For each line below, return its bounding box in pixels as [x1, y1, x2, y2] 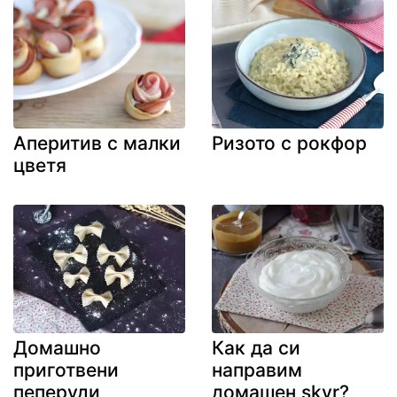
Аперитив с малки [13, 131, 181, 154]
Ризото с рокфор [212, 131, 367, 154]
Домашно [13, 337, 101, 360]
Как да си [212, 337, 300, 360]
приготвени [13, 359, 119, 382]
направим [212, 359, 302, 382]
